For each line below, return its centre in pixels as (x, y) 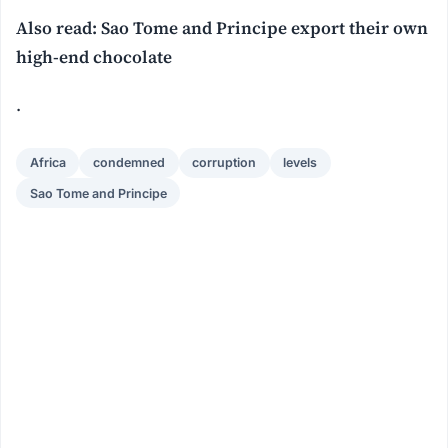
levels (300, 163)
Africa (47, 163)
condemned (128, 163)
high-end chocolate (94, 56)
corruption (224, 163)
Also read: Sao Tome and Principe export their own (222, 27)
